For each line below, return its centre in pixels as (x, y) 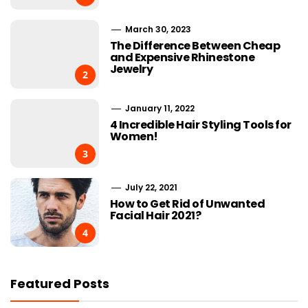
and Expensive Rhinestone (182, 57)
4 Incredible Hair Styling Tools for (200, 124)
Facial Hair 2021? (155, 215)
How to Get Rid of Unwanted (187, 203)
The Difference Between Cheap (195, 45)
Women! (134, 136)
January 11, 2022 (158, 108)
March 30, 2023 (157, 29)
